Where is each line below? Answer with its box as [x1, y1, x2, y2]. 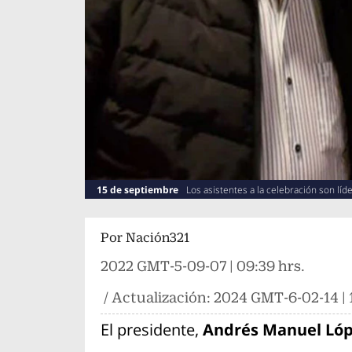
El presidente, [100, 319, 203, 341]
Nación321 [125, 230, 189, 246]
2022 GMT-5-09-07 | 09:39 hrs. [100, 258, 305, 275]
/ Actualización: [100, 289, 214, 306]
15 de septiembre [96, 183, 178, 197]
